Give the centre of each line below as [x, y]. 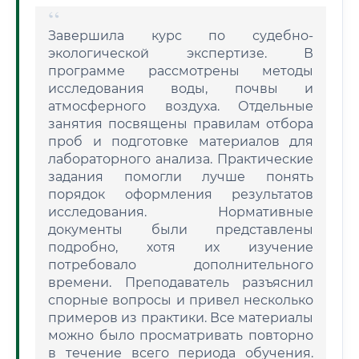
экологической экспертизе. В [181, 53]
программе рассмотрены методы [181, 71]
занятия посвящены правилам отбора [181, 124]
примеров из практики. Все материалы [181, 318]
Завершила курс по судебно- [181, 36]
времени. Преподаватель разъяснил [181, 282]
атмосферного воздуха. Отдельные [181, 106]
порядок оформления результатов [181, 194]
